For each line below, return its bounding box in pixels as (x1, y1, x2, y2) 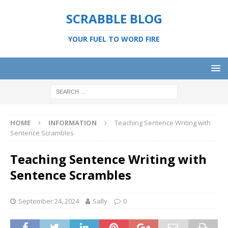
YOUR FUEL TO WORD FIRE (68, 34, 160, 44)
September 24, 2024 (18, 196, 79, 206)
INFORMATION (48, 118, 97, 127)
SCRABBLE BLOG (66, 10, 162, 27)
